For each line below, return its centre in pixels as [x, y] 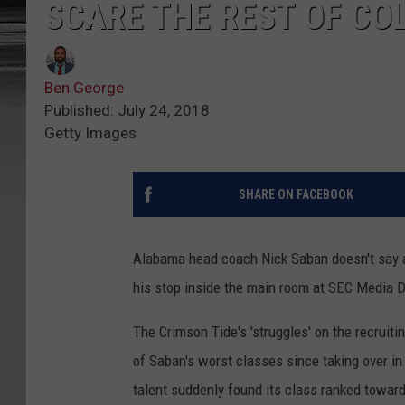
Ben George [84, 87]
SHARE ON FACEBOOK [296, 194]
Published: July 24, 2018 [127, 110]
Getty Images [90, 132]
